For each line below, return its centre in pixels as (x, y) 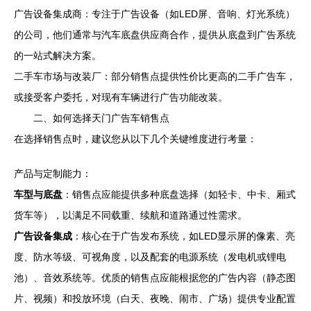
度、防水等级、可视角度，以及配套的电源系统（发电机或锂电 (150, 257)
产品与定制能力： (53, 174)
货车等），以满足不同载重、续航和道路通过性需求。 (131, 215)
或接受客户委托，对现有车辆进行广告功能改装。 (121, 97)
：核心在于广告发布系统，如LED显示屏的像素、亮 (184, 236)
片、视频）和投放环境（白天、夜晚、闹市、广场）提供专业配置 (155, 299)
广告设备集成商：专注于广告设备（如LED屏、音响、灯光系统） (154, 14)
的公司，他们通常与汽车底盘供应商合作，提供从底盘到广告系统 (155, 35)
